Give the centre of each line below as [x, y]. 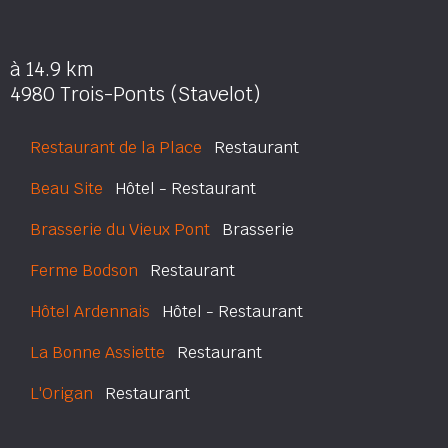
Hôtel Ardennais [90, 311]
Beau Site [66, 188]
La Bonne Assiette [97, 352]
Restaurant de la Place [116, 147]
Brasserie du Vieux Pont [120, 229]
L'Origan [61, 393]
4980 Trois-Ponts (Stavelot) [135, 94]
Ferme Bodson [84, 270]
